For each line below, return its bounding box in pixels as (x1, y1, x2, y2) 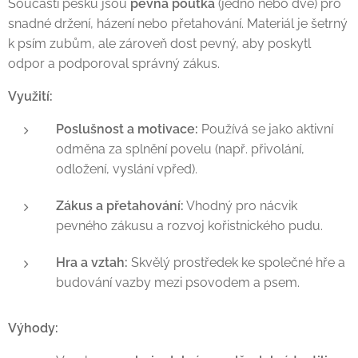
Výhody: (8, 320, 58, 336)
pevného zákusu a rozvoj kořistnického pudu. (56, 218, 323, 234)
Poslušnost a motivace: (56, 121, 198, 137)
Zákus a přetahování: (56, 198, 184, 214)
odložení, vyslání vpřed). (56, 161, 197, 177)
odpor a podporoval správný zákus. (8, 56, 220, 72)
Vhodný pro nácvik (184, 198, 297, 214)
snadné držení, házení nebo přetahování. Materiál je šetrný (8, 16, 348, 32)
